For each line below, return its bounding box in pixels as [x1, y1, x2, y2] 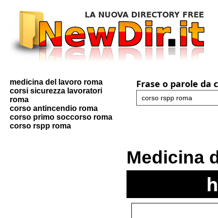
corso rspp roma [10, 122, 71, 130]
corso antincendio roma [10, 104, 98, 112]
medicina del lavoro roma [10, 78, 103, 86]
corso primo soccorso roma [10, 113, 112, 121]
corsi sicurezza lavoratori [10, 87, 102, 95]
